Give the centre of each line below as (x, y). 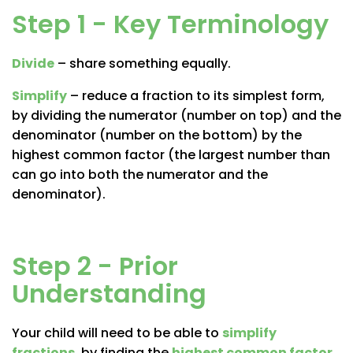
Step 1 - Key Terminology (170, 24)
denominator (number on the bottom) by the (157, 135)
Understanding (109, 293)
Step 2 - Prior (95, 266)
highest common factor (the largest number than (171, 154)
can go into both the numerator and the (140, 174)
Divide (33, 63)
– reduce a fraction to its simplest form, (196, 95)
